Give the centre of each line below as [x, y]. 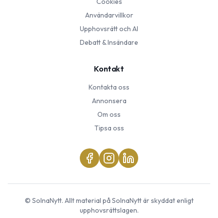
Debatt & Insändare [109, 42]
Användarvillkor [109, 15]
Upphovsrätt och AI [109, 29]
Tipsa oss [109, 128]
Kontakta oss [109, 87]
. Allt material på [87, 200]
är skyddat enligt [167, 200]
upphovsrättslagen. [109, 210]
